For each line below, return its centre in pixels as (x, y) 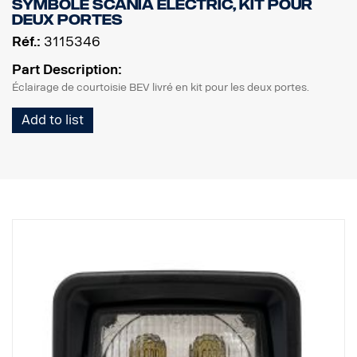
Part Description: (67, 70)
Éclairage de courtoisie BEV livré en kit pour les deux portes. (161, 88)
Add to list (53, 120)
